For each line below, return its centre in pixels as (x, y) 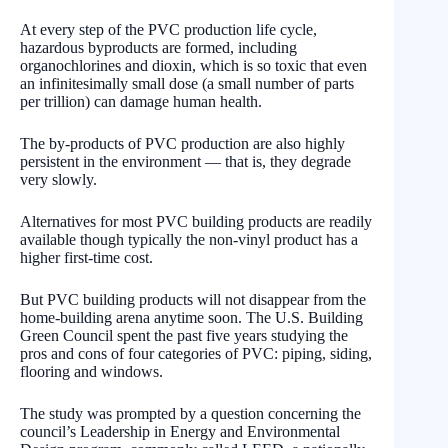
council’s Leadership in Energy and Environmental (180, 432)
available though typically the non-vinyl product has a (189, 240)
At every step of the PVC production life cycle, (168, 30)
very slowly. (58, 180)
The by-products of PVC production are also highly (182, 144)
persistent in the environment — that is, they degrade (185, 162)
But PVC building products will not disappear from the (193, 300)
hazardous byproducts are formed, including (158, 48)
